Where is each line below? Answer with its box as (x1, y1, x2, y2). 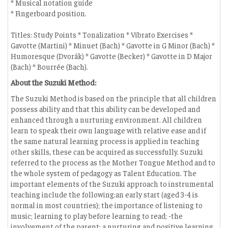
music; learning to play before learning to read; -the (11, 211, 183, 220)
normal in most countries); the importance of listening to (11, 200, 203, 210)
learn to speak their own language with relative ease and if (11, 125, 206, 135)
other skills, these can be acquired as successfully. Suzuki (11, 147, 203, 156)
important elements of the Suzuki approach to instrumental (11, 179, 214, 188)
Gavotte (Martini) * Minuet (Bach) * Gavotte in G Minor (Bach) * (11, 40, 215, 50)
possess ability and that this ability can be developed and (11, 104, 200, 113)
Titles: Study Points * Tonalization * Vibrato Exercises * (11, 30, 193, 39)
